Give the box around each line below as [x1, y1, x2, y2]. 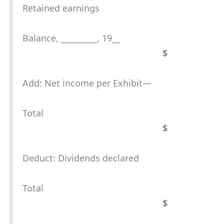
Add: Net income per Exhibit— [22, 77, 151, 89]
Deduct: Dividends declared [22, 152, 139, 164]
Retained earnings [22, 2, 99, 14]
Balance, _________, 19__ [22, 32, 120, 44]
